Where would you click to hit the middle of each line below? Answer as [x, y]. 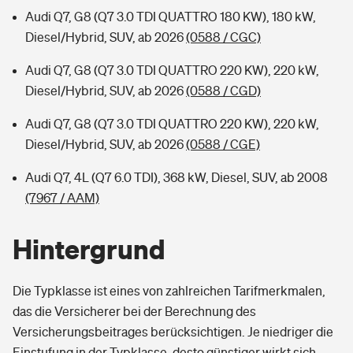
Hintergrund [89, 249]
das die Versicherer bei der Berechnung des [134, 311]
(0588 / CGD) [223, 91]
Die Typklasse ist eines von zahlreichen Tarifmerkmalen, [169, 291]
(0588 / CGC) [223, 37]
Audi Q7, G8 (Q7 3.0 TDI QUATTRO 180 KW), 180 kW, [171, 17]
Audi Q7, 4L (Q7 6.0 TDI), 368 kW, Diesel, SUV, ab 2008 [176, 177]
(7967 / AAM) [62, 198]
